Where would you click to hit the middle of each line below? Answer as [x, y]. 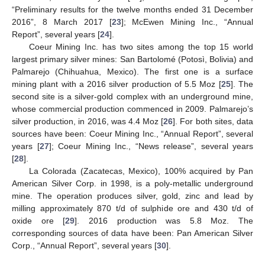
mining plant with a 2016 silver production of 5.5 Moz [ [117, 84]
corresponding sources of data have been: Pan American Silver [132, 233]
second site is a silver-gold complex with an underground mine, [132, 96]
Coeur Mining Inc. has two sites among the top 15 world [141, 46]
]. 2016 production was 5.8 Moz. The [164, 220]
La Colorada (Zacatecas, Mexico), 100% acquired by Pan [141, 171]
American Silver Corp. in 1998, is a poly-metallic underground [132, 183]
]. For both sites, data [213, 121]
